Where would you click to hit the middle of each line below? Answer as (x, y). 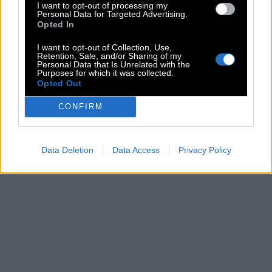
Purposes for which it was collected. (105, 73)
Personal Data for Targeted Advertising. (112, 14)
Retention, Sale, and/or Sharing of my (109, 56)
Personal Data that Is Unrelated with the (114, 64)
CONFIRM (80, 107)
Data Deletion (67, 150)
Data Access (136, 150)
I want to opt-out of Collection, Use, (104, 47)
